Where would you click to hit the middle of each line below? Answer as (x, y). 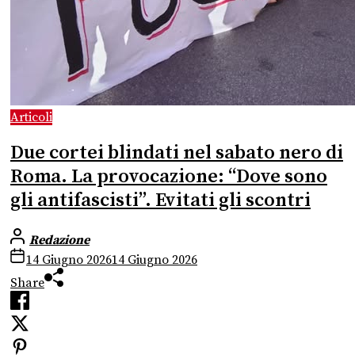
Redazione (59, 240)
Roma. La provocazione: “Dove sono (169, 176)
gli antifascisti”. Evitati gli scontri (160, 200)
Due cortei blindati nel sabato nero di (177, 153)
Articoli (31, 118)
